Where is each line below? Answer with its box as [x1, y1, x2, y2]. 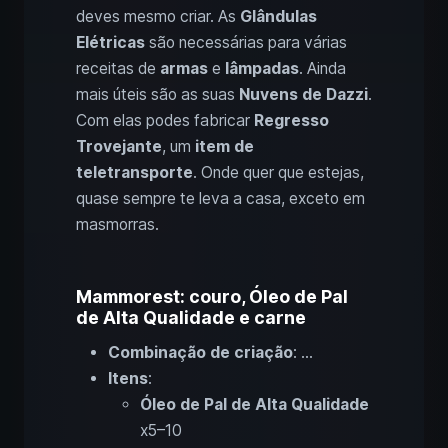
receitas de [76, 59, 160, 79]
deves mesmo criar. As [76, 7, 240, 27]
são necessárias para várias [145, 33, 347, 53]
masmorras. [76, 215, 159, 235]
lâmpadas [225, 59, 299, 79]
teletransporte [76, 163, 193, 183]
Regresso [254, 111, 329, 131]
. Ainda [299, 59, 346, 79]
